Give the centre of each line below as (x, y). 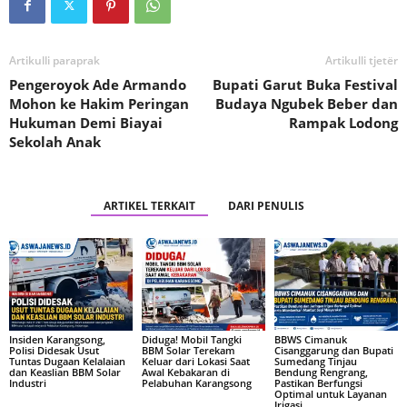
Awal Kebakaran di (185, 372)
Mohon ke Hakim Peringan (99, 104)
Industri (28, 382)
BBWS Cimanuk (310, 339)
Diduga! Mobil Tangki (191, 339)
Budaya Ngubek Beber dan (307, 104)
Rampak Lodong (343, 123)
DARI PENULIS (266, 206)
